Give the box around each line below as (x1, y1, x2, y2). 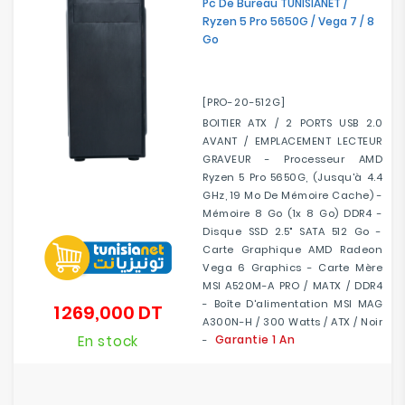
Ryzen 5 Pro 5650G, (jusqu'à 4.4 (202, 170, 382, 184)
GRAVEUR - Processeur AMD (202, 152, 382, 166)
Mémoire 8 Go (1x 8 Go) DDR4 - (202, 206, 382, 221)
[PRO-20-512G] (202, 95, 286, 109)
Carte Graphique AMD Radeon (202, 242, 382, 257)
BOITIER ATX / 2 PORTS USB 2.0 (202, 116, 382, 130)
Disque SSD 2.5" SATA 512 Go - (202, 224, 382, 239)
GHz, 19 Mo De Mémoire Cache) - (202, 188, 382, 202)
